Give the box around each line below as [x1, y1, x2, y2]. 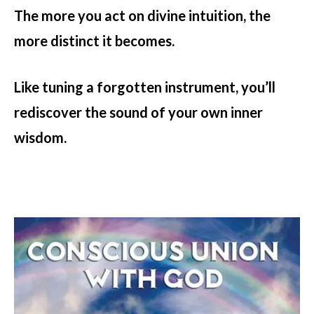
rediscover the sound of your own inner [14, 104, 263, 121]
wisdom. [14, 129, 67, 146]
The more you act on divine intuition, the [14, 7, 271, 25]
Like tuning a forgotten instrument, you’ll [14, 78, 275, 96]
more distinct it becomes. [14, 32, 175, 50]
